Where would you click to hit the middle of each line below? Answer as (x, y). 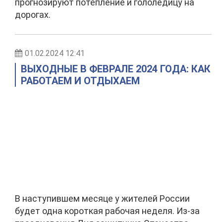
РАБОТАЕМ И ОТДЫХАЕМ (80, 81)
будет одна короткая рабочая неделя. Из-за (107, 211)
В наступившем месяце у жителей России (102, 198)
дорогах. (33, 15)
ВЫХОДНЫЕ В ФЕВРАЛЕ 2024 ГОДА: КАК (116, 69)
